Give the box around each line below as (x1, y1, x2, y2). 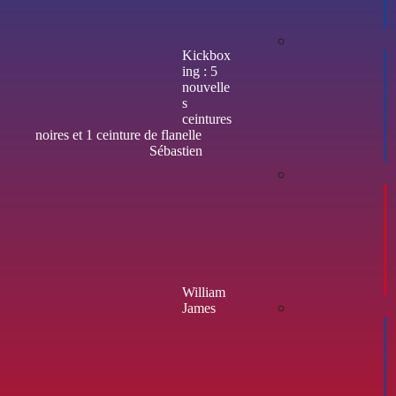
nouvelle (182, 79, 230, 95)
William (182, 284, 225, 300)
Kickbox (182, 47, 231, 63)
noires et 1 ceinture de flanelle (35, 126, 202, 142)
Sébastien (149, 142, 202, 158)
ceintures (182, 110, 232, 126)
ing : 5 (182, 63, 217, 79)
